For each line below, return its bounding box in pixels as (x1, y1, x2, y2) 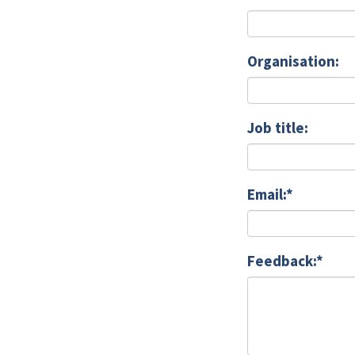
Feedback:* (246, 251, 323, 270)
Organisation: (246, 52, 339, 71)
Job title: (246, 118, 308, 137)
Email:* (246, 185, 293, 204)
